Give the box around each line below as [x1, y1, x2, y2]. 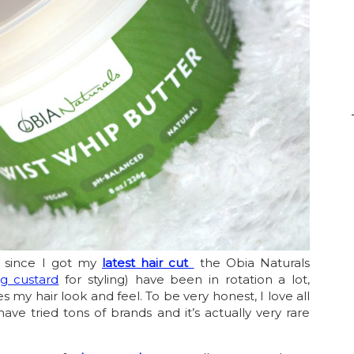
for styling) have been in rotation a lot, [58, 272, 311, 288]
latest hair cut [102, 255, 194, 271]
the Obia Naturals [194, 255, 310, 271]
